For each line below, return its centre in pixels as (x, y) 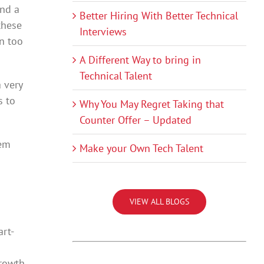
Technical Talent (115, 76)
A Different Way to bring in (140, 60)
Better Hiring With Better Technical (159, 16)
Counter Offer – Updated (135, 120)
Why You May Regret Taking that (151, 104)
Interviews (103, 32)
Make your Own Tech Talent (141, 148)
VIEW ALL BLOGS (159, 202)
